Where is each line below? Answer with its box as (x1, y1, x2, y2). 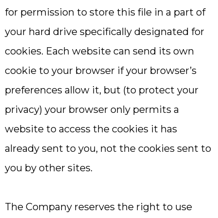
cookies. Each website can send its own (5, 45, 194, 57)
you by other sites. (5, 162, 92, 174)
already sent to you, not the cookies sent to (5, 143, 211, 154)
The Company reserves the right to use (5, 201, 192, 213)
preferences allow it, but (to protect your (5, 84, 199, 96)
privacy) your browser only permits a (5, 104, 179, 115)
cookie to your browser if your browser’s (5, 65, 197, 76)
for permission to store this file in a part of (5, 6, 205, 18)
